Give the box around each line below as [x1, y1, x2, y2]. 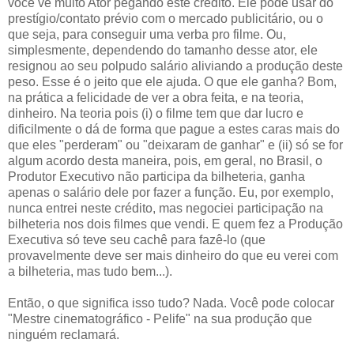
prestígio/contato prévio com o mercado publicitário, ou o [8, 11, 323, 25]
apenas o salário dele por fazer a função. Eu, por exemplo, [8, 185, 333, 199]
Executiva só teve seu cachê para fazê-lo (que [8, 232, 265, 247]
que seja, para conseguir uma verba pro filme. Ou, [8, 27, 286, 41]
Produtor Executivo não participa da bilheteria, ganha [8, 169, 305, 183]
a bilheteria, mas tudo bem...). [8, 264, 172, 278]
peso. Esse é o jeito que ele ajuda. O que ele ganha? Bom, [8, 74, 337, 88]
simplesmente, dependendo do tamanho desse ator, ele [8, 43, 318, 57]
